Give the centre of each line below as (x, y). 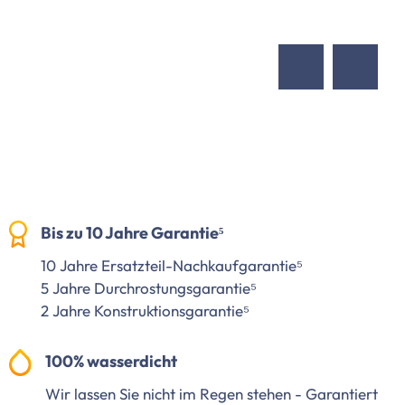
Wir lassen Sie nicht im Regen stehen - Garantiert (212, 393)
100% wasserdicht (112, 361)
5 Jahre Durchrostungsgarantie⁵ (148, 287)
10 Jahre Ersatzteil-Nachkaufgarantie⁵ (171, 265)
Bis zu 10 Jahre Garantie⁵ (132, 232)
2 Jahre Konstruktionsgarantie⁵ (145, 310)
